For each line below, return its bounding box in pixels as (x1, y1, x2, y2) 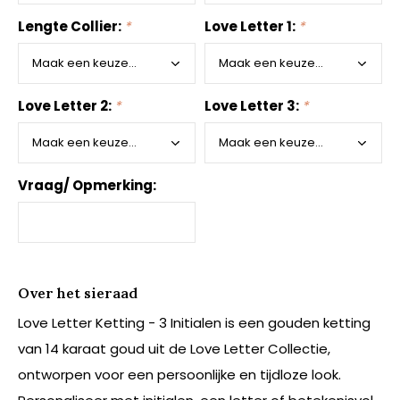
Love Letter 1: (204, 17, 298, 36)
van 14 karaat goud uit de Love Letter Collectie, (18, 339, 330, 358)
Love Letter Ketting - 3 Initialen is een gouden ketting (18, 313, 371, 332)
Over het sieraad (18, 284, 137, 302)
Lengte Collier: (18, 17, 124, 36)
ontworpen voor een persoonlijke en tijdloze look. (18, 365, 341, 384)
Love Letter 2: (18, 96, 114, 115)
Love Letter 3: (204, 96, 302, 115)
